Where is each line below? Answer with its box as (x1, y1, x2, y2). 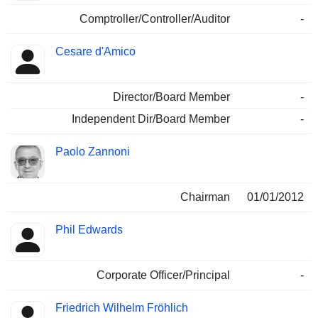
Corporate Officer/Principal (97, 269, 230, 282)
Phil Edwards (55, 224, 123, 236)
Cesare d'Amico (55, 45, 136, 58)
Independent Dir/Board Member (72, 113, 230, 126)
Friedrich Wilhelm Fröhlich (55, 302, 188, 314)
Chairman (180, 191, 230, 204)
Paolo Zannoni (55, 146, 130, 158)
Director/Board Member (113, 91, 230, 104)
